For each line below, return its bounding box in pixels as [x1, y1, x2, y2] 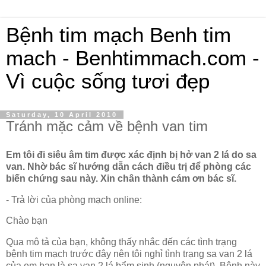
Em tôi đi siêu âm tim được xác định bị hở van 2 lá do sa [6, 149, 256, 160]
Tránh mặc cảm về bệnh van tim [6, 118, 208, 134]
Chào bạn [6, 216, 47, 226]
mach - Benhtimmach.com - [6, 47, 259, 69]
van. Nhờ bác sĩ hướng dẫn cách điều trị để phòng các [6, 161, 251, 172]
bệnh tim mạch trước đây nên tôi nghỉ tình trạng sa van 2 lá [6, 249, 252, 259]
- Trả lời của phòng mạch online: [6, 194, 142, 205]
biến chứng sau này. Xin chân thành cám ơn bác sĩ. [6, 173, 236, 183]
